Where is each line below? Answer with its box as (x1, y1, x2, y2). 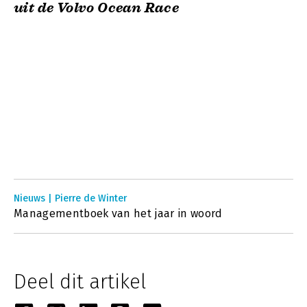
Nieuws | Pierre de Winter (14, 193, 127, 204)
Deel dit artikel (14, 269, 146, 294)
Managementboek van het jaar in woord (14, 207, 223, 220)
